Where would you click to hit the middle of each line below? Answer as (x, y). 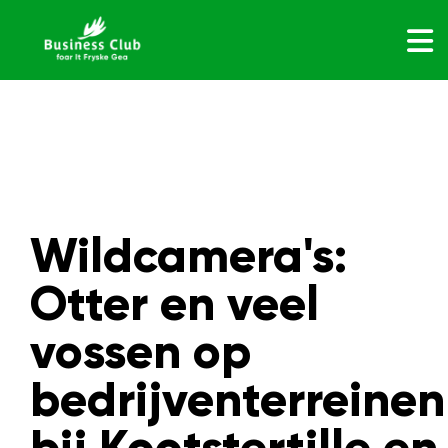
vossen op (140, 352)
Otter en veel (174, 304)
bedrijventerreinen (237, 400)
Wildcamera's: (188, 256)
